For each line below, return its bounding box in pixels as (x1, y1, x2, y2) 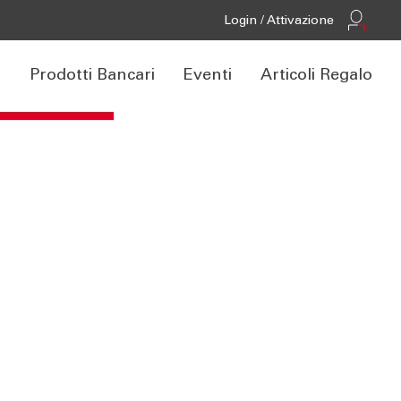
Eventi (183, 67, 232, 84)
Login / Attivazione (224, 15, 334, 28)
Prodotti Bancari (30, 67, 155, 84)
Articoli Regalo (260, 67, 372, 84)
